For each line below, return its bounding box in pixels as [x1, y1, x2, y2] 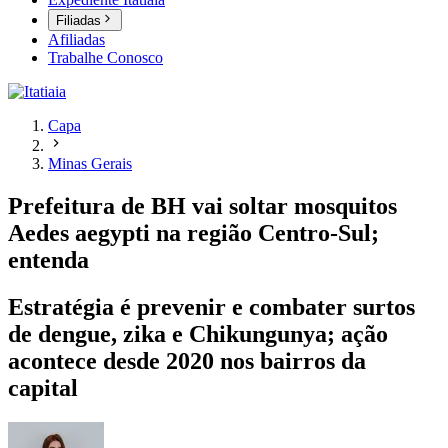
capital [8, 375, 78, 402]
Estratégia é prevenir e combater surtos [8, 294, 415, 321]
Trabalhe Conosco [48, 49, 163, 67]
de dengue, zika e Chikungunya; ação [8, 321, 388, 348]
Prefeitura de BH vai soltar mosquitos [8, 193, 397, 220]
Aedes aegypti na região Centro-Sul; [8, 220, 379, 247]
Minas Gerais [48, 155, 132, 173]
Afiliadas [48, 31, 105, 49]
